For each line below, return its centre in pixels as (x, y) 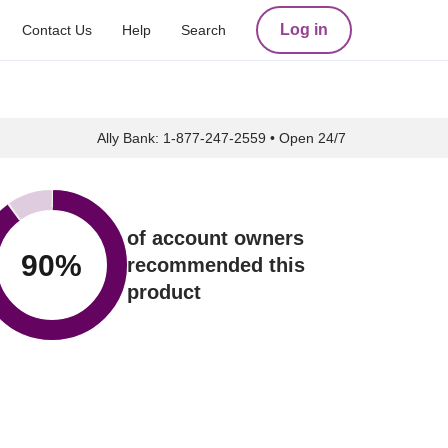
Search (203, 30)
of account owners (215, 237)
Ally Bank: (130, 138)
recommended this (215, 264)
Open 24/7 (312, 138)
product (163, 291)
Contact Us (57, 30)
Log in (304, 29)
